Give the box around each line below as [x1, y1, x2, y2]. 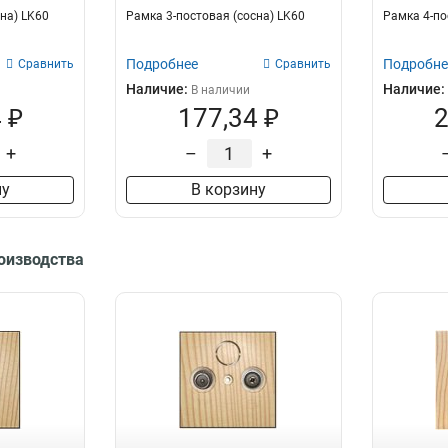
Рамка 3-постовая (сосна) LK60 [126, 9, 306, 23]
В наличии [191, 83, 251, 97]
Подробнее [126, 56, 199, 72]
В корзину [190, 180, 266, 199]
